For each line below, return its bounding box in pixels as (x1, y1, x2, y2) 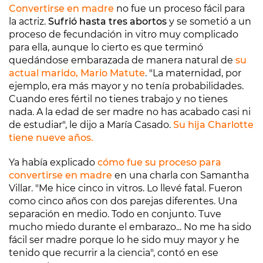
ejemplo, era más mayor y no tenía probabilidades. (9, 80, 244, 92)
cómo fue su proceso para (97, 157, 221, 168)
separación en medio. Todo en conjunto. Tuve (9, 208, 221, 220)
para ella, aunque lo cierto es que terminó (9, 42, 203, 53)
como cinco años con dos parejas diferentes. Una (9, 195, 237, 207)
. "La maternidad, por (145, 68, 241, 79)
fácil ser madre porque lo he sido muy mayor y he (9, 234, 240, 245)
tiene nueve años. (9, 132, 93, 143)
